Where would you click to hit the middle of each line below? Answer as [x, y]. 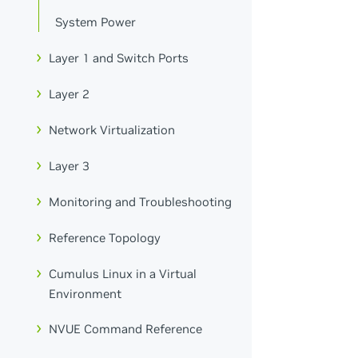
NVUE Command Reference [126, 329]
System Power [96, 22]
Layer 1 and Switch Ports [119, 58]
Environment [86, 293]
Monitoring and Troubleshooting [141, 201]
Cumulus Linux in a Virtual [123, 273]
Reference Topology [105, 237]
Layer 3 [70, 165]
